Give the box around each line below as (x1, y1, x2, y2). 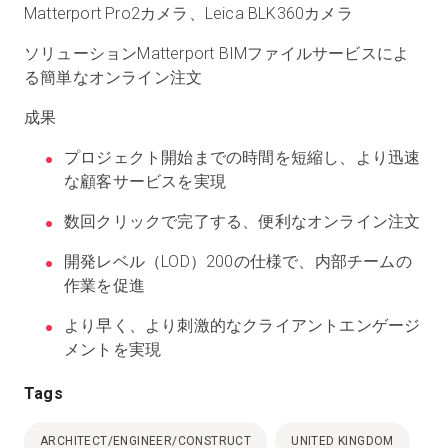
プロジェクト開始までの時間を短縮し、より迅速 (64, 148, 421, 167)
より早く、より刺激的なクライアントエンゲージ (64, 316, 421, 335)
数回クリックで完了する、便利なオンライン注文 (64, 212, 421, 231)
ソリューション (24, 44, 138, 63)
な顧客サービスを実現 (64, 172, 226, 191)
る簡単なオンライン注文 (24, 68, 207, 87)
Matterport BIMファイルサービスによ (137, 44, 410, 63)
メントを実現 (64, 340, 162, 359)
